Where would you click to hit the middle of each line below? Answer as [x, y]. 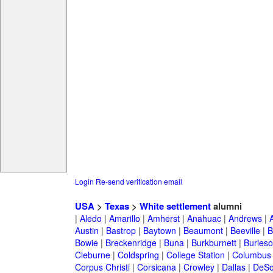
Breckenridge [131, 243]
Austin [87, 231]
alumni [226, 206]
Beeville [245, 231]
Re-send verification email [139, 182]
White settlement [175, 206]
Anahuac [204, 218]
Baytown [159, 231]
